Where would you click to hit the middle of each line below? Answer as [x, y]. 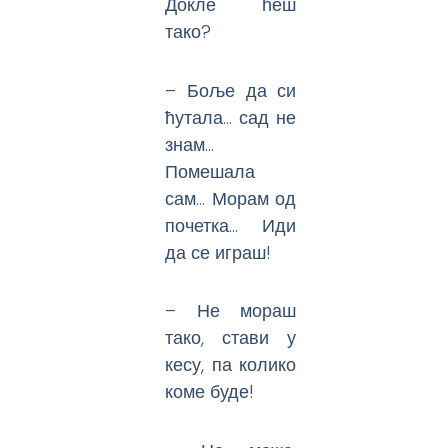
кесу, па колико [231, 365]
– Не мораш [231, 311]
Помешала [210, 171]
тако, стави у [231, 338]
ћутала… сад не [231, 117]
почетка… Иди [231, 225]
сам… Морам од [231, 198]
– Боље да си [231, 90]
